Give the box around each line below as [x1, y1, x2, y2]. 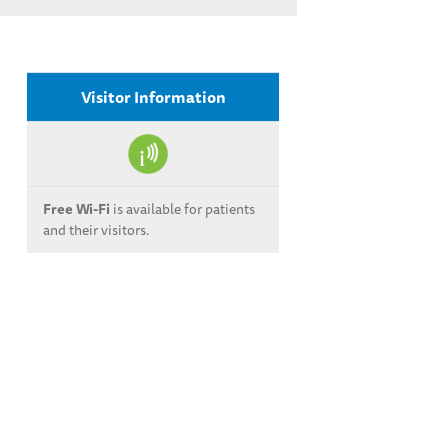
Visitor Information [80, 84, 226, 110]
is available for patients [110, 198, 255, 220]
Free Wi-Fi [43, 198, 110, 220]
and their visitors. [43, 219, 149, 241]
